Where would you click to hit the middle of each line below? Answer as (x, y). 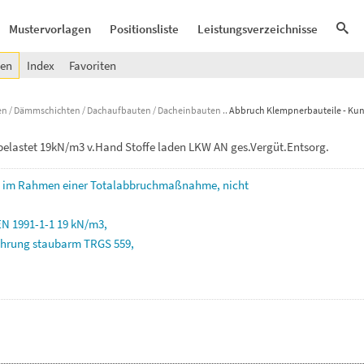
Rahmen (40, 185)
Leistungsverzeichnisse (258, 29)
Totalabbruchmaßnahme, (156, 185)
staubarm (58, 243)
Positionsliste (144, 29)
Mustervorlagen (50, 29)
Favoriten (93, 65)
